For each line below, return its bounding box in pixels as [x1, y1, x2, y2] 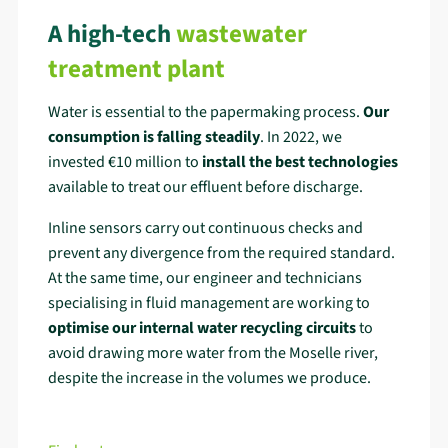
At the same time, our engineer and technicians [48, 267, 362, 290]
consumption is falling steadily [48, 126, 260, 149]
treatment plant [48, 50, 225, 87]
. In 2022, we [260, 126, 342, 149]
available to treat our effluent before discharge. [48, 176, 363, 199]
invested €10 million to [48, 151, 202, 174]
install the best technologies [202, 151, 398, 174]
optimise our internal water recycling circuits [48, 317, 356, 340]
